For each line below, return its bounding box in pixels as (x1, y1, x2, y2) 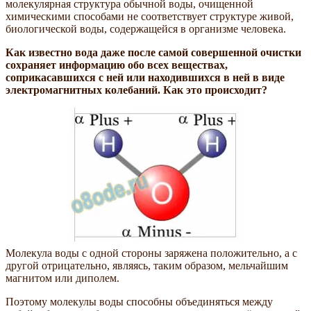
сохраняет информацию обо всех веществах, (6, 58, 228, 71)
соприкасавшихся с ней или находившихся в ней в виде (6, 71, 285, 83)
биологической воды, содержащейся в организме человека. (6, 22, 286, 35)
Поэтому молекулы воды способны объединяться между (6, 295, 273, 308)
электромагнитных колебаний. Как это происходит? (6, 83, 267, 96)
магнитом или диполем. (6, 271, 119, 284)
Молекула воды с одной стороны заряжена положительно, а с (6, 246, 297, 259)
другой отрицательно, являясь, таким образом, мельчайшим (6, 259, 288, 271)
